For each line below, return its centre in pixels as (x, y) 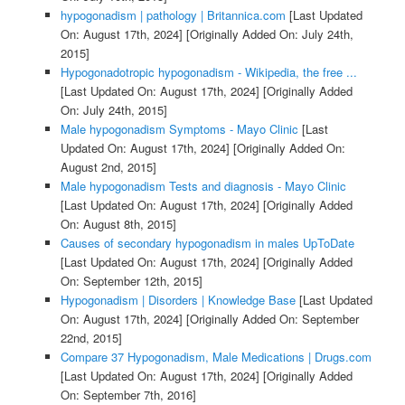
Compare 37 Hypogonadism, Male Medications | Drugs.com (216, 356)
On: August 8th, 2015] (118, 223)
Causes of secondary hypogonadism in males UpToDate (207, 242)
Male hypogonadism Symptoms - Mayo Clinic (179, 128)
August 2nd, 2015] (108, 166)
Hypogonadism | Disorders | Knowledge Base (178, 299)
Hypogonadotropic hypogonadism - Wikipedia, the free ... (208, 71)
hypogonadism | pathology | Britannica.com (173, 14)
